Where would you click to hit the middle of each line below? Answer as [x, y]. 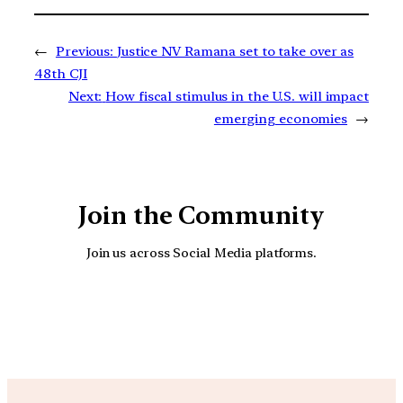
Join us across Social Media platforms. [201, 253]
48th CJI [61, 73]
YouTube [220, 311]
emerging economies [281, 118]
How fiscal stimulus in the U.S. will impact [237, 96]
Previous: [85, 51]
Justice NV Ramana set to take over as [235, 51]
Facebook [271, 311]
